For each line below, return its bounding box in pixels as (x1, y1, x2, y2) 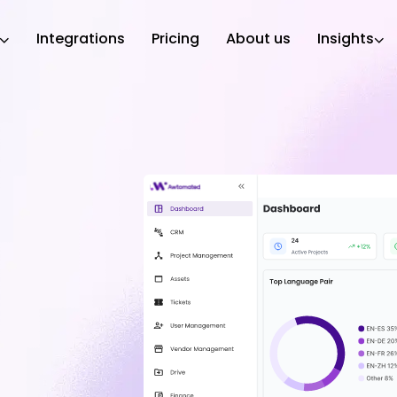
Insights (317, 28, 374, 49)
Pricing (152, 28, 199, 49)
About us (226, 28, 291, 49)
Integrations (36, 28, 125, 49)
